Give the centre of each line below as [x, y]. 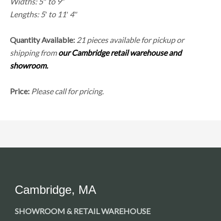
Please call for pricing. [67, 91]
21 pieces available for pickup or [130, 39]
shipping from [34, 52]
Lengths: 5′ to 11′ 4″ [44, 14]
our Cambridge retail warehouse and [120, 52]
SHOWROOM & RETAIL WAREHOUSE [83, 211]
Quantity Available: [42, 39]
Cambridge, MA [55, 189]
